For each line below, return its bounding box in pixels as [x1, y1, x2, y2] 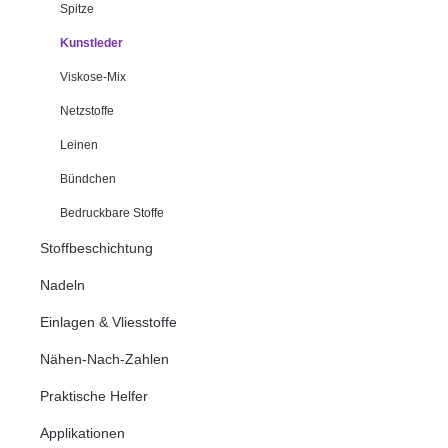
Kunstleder [60, 35, 123, 50]
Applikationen [40, 424, 125, 441]
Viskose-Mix [60, 69, 126, 84]
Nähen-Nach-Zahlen [40, 350, 169, 367]
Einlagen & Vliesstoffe [40, 313, 177, 330]
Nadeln [40, 276, 85, 293]
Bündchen [60, 171, 116, 186]
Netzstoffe [60, 103, 114, 118]
